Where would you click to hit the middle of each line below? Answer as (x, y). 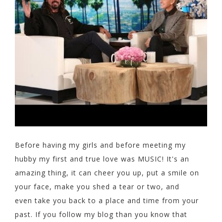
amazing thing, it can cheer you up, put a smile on (107, 172)
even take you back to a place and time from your (107, 200)
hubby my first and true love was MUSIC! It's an (102, 159)
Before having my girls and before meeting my (100, 145)
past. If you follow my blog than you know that (101, 214)
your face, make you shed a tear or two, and (97, 186)
